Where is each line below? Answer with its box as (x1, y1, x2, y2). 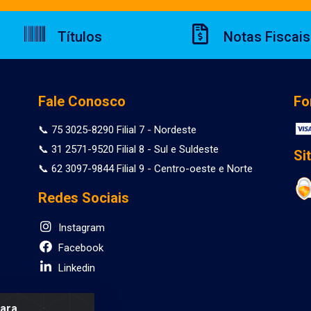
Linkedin (55, 262, 95, 275)
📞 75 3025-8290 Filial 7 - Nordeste (37, 124, 196, 137)
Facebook (55, 242, 103, 255)
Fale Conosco (37, 93, 126, 110)
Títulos (54, 28, 102, 46)
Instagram (55, 221, 105, 235)
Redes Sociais (37, 190, 129, 207)
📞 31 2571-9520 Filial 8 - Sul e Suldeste (37, 143, 219, 156)
